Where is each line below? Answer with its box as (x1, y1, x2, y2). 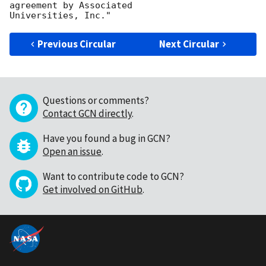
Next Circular (159, 37, 220, 51)
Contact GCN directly (43, 107, 132, 121)
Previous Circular (37, 37, 116, 51)
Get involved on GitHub (43, 183, 142, 197)
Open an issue (43, 145, 102, 159)
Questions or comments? (43, 94, 149, 107)
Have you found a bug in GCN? (43, 132, 170, 145)
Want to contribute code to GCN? (43, 170, 184, 183)
